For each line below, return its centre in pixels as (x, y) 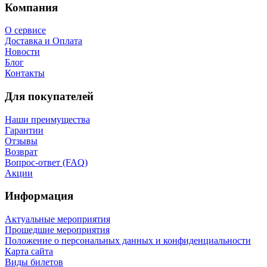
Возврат (21, 151)
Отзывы (21, 141)
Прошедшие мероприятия (57, 230)
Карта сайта (29, 252)
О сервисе (25, 30)
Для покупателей (49, 97)
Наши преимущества (47, 119)
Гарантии (24, 130)
